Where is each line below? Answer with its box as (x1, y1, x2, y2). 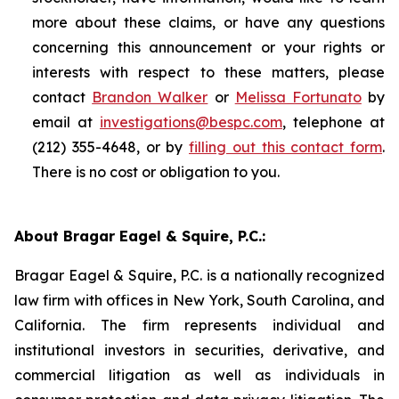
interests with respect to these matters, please (32, 63, 385, 81)
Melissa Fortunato (234, 88, 362, 106)
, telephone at (282, 113, 385, 131)
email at (32, 113, 100, 131)
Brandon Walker (92, 88, 208, 106)
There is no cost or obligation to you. (32, 163, 280, 181)
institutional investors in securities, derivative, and (14, 341, 385, 359)
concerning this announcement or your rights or (32, 38, 385, 56)
